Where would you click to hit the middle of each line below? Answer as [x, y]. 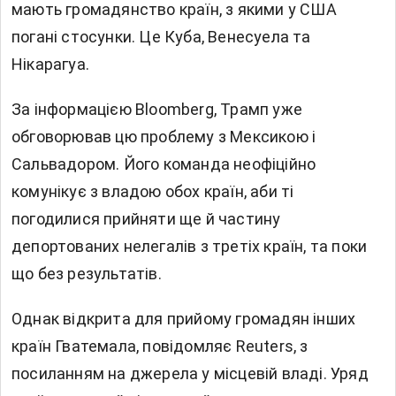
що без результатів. [87, 274]
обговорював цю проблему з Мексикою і [164, 137]
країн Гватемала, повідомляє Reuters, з [160, 346]
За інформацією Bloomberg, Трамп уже [157, 110]
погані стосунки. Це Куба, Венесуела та [161, 37]
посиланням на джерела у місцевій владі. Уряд [190, 374]
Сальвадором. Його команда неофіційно [164, 164]
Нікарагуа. [50, 65]
